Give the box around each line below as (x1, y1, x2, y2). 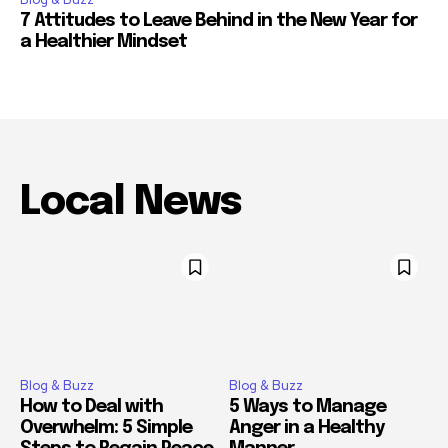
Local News (20, 181, 241, 223)
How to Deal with (20, 398, 163, 417)
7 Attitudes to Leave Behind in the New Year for (20, 11, 417, 30)
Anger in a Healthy (229, 419, 384, 438)
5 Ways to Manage (229, 398, 386, 417)
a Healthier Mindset (20, 32, 187, 51)
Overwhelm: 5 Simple (20, 419, 192, 438)
